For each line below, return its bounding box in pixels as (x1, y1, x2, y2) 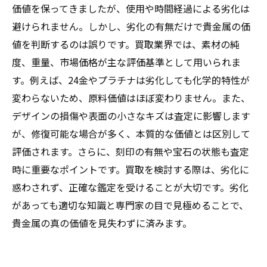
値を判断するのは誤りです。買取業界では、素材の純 (12, 37, 240, 51)
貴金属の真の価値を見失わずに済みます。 (12, 216, 192, 230)
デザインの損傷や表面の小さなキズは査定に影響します (12, 108, 250, 123)
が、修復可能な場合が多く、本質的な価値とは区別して (12, 126, 250, 141)
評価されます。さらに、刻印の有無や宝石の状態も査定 (12, 144, 249, 159)
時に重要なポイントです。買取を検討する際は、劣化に (12, 162, 249, 176)
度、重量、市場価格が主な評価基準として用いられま (12, 55, 241, 69)
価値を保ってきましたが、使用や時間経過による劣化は (12, 1, 250, 15)
